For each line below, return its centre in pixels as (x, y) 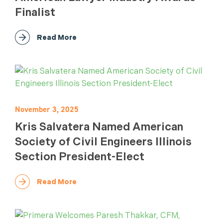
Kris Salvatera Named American (99, 127)
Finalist (35, 12)
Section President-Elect (80, 157)
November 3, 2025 (47, 109)
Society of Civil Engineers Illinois (103, 142)
